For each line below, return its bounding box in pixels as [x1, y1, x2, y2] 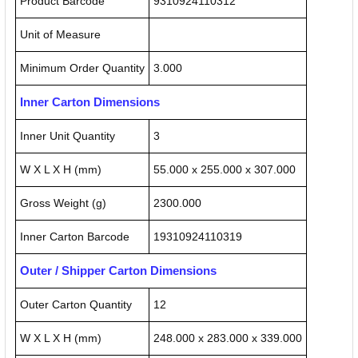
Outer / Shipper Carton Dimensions [20, 264, 217, 278]
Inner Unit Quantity [20, 129, 115, 143]
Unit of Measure [20, 28, 101, 42]
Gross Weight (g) [20, 197, 106, 210]
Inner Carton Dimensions [20, 95, 160, 109]
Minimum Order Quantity [20, 62, 145, 75]
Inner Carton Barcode [20, 230, 129, 244]
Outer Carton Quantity [20, 298, 132, 312]
